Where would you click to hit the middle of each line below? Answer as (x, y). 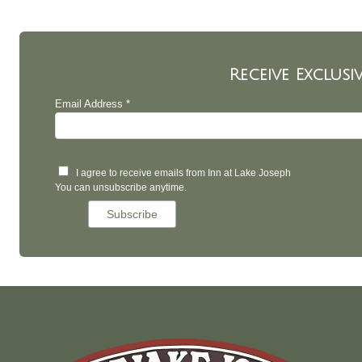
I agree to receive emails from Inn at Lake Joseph (182, 173)
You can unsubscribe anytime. (121, 187)
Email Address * (93, 103)
